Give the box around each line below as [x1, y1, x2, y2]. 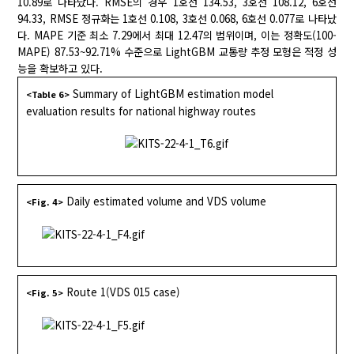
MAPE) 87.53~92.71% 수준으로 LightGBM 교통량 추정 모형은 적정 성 [17, 44, 337, 60]
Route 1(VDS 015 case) [66, 284, 181, 300]
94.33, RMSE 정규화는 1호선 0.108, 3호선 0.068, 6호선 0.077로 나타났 [17, 11, 337, 27]
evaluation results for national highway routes [26, 104, 257, 119]
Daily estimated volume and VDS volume [66, 194, 267, 209]
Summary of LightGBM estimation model [73, 86, 274, 102]
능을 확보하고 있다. [17, 61, 104, 77]
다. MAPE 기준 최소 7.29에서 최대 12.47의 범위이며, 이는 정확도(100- [17, 28, 337, 43]
